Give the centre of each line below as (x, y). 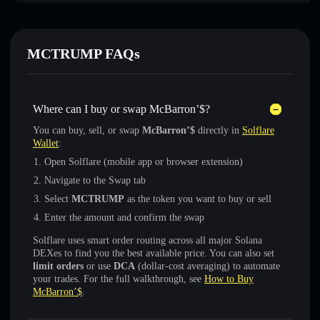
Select (58, 199)
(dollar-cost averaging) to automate (207, 266)
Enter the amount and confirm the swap (124, 217)
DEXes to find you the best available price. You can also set (154, 253)
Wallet (46, 143)
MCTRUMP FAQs (84, 54)
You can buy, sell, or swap (87, 130)
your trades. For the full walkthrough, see (119, 279)
